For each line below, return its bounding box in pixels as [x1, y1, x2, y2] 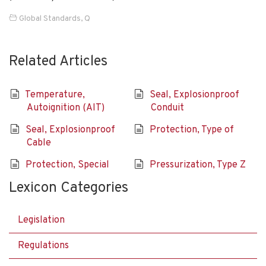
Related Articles [9, 52, 107, 71]
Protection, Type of [149, 123, 234, 136]
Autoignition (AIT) [27, 102, 105, 114]
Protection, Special [25, 159, 109, 171]
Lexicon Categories [9, 179, 128, 197]
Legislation [18, 214, 65, 226]
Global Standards [19, 13, 81, 24]
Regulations [18, 239, 69, 252]
